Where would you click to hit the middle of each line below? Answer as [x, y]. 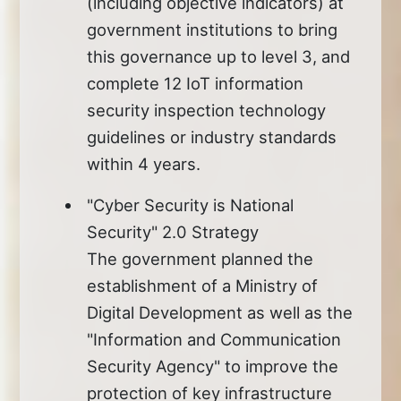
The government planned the [200, 258]
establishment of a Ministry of [203, 285]
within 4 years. [144, 163]
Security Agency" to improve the [213, 366]
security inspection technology [207, 110]
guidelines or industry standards [212, 137]
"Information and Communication [214, 339]
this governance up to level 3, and [219, 56]
